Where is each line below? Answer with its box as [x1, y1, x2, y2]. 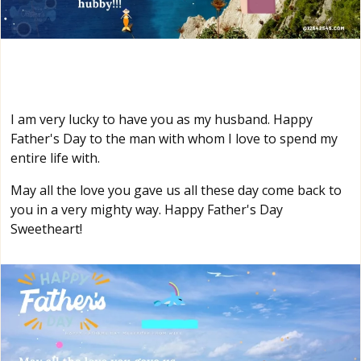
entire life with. [10, 149, 100, 168]
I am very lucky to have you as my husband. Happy [10, 110, 313, 129]
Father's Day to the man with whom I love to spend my [10, 130, 338, 148]
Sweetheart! [10, 220, 82, 239]
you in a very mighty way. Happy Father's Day [10, 201, 283, 219]
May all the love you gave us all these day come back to [10, 181, 342, 200]
